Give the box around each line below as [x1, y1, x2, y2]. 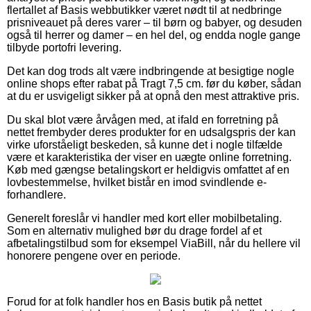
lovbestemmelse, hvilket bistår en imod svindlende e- [7, 176, 267, 188]
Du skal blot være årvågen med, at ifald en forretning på [7, 113, 278, 126]
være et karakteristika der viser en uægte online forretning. [7, 151, 292, 163]
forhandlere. [7, 188, 66, 201]
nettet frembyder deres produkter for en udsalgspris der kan [7, 126, 296, 138]
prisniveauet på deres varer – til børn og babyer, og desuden [7, 16, 302, 28]
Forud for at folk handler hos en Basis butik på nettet [7, 295, 262, 308]
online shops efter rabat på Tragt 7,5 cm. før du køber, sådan [7, 77, 301, 90]
